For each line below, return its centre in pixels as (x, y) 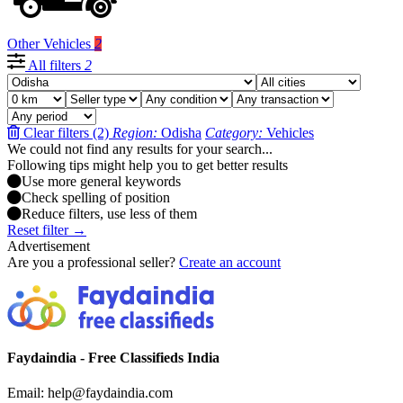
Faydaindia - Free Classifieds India (113, 357)
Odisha (181, 133)
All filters (54, 66)
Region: (137, 133)
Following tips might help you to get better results (148, 166)
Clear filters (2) (66, 133)
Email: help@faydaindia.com (90, 392)
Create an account (230, 263)
